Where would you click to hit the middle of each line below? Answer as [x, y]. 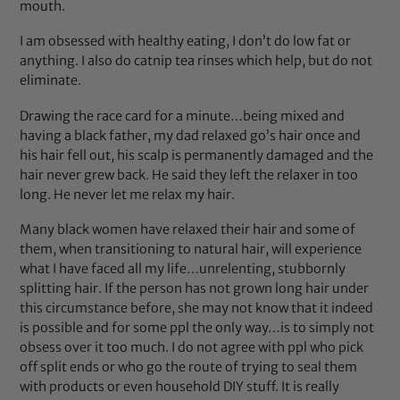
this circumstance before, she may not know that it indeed [197, 308]
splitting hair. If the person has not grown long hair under [195, 288]
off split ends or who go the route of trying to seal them [189, 367]
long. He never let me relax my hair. [128, 194]
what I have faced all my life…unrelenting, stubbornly [183, 268]
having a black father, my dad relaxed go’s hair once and [191, 135]
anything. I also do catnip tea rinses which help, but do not [196, 61]
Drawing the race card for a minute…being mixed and [183, 116]
